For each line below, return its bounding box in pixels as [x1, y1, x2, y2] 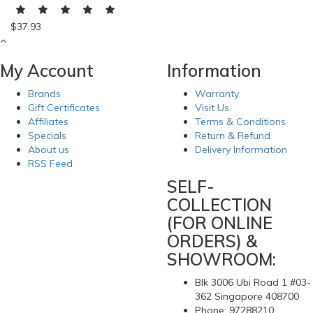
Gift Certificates [28, 101, 100, 114]
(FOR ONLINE [167, 212, 272, 233]
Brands [28, 87, 61, 100]
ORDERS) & [167, 231, 257, 252]
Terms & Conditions [195, 115, 286, 128]
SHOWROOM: [167, 249, 276, 270]
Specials [28, 129, 66, 142]
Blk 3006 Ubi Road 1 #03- [195, 276, 311, 289]
